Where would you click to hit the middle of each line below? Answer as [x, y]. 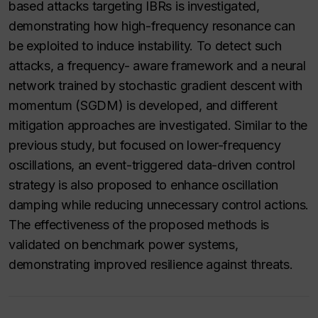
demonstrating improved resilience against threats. [151, 264]
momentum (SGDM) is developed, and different [143, 105]
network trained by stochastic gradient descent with [155, 86]
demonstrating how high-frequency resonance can [152, 26]
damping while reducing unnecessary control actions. [159, 205]
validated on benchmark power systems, [124, 245]
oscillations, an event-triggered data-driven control [152, 165]
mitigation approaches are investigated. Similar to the [158, 125]
